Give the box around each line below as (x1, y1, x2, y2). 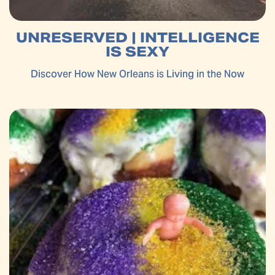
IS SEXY (106, 42, 169, 60)
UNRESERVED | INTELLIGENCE (15, 28, 260, 46)
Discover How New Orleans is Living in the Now (31, 67, 244, 80)
